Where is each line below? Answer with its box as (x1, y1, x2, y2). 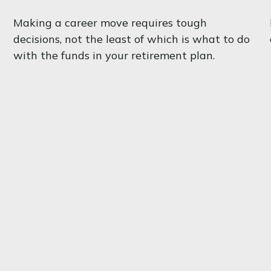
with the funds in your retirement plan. (13, 48, 215, 62)
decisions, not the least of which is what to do (13, 31, 250, 46)
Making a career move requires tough (13, 15, 207, 30)
